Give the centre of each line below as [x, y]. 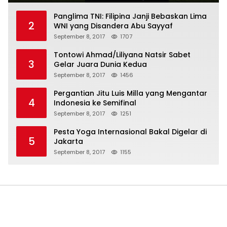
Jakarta [68, 141]
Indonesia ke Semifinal [95, 103]
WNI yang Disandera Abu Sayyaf [113, 26]
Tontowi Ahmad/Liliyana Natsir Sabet [122, 54]
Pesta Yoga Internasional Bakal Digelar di [130, 131]
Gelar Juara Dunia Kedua [100, 64]
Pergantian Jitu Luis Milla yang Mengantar [130, 93]
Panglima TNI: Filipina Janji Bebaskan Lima [130, 16]
